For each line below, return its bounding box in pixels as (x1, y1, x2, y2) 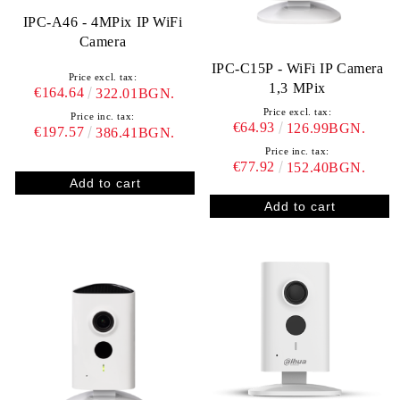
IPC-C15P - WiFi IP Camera (211, 61, 384, 76)
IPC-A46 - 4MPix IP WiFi (22, 14, 183, 30)
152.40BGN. (286, 160, 366, 175)
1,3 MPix (269, 80, 326, 96)
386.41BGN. (96, 125, 175, 141)
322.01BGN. (96, 86, 175, 102)
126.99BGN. (286, 121, 366, 136)
